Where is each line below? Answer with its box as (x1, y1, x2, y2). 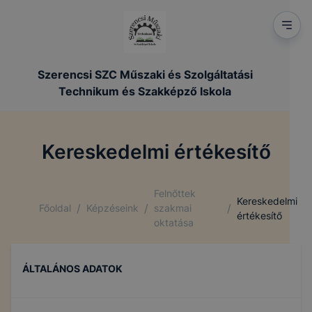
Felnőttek (154, 187, 196, 199)
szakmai (154, 202, 192, 214)
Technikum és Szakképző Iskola (58, 84, 231, 98)
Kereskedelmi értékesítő (41, 140, 271, 164)
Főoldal (39, 202, 71, 214)
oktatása (154, 217, 194, 228)
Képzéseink (86, 202, 139, 214)
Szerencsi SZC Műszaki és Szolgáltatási (37, 68, 253, 81)
